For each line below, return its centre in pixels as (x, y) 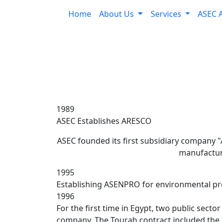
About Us (117, 14)
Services (167, 14)
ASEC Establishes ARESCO (104, 121)
